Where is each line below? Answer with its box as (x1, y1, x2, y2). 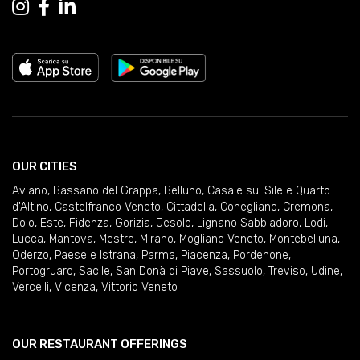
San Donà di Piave (116, 264, 209, 278)
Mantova (49, 232, 93, 246)
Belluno (164, 184, 202, 198)
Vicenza (55, 280, 96, 294)
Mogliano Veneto (179, 232, 264, 246)
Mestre (99, 232, 134, 246)
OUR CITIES (12, 159, 77, 174)
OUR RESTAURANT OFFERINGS (12, 337, 187, 351)
